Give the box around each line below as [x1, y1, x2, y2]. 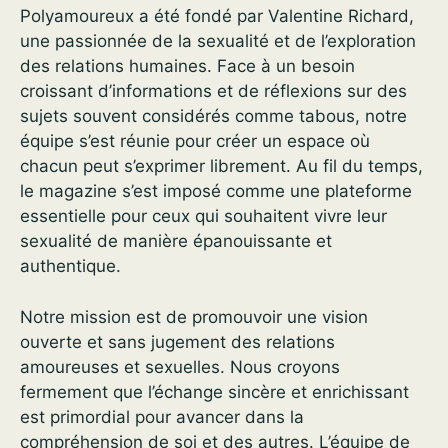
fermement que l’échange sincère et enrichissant [20, 381, 409, 402]
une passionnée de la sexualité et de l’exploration [20, 31, 416, 51]
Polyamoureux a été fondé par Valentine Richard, [20, 6, 414, 26]
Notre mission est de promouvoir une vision [20, 306, 368, 327]
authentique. [20, 256, 121, 276]
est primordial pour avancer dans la [20, 406, 304, 427]
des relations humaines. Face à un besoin [20, 56, 355, 76]
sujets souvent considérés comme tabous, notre [20, 106, 407, 126]
